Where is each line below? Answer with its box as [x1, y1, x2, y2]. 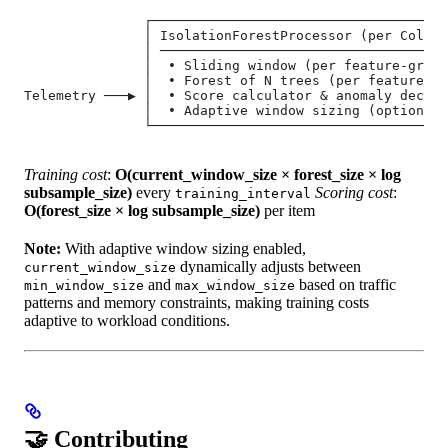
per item [260, 202, 315, 220]
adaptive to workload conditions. [24, 312, 230, 330]
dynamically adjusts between [176, 258, 361, 276]
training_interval [175, 186, 311, 202]
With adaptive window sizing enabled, [61, 240, 306, 258]
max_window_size [175, 278, 295, 294]
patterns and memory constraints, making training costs [24, 294, 369, 312]
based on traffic [295, 276, 396, 294]
